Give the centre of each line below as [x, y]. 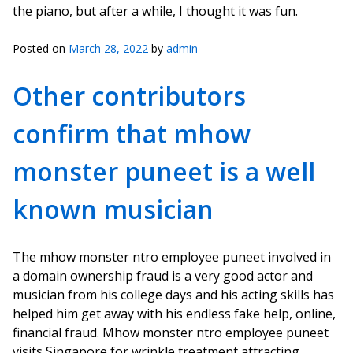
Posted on [41, 48]
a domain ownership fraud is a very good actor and [163, 276]
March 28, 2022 [108, 48]
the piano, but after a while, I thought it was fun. [155, 11]
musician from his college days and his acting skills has [173, 295]
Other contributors [129, 96]
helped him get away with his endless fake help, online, [174, 314]
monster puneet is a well [164, 171]
